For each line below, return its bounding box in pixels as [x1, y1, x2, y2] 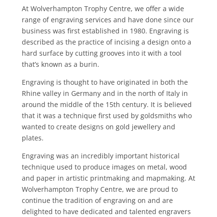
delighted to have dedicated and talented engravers [21, 207, 191, 216]
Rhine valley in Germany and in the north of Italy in [21, 89, 188, 98]
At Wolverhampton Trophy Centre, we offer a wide [21, 4, 184, 13]
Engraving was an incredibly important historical [21, 151, 180, 160]
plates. [21, 133, 44, 142]
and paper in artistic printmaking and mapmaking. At [21, 173, 195, 183]
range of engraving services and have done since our [21, 15, 194, 24]
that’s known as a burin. [21, 60, 99, 69]
